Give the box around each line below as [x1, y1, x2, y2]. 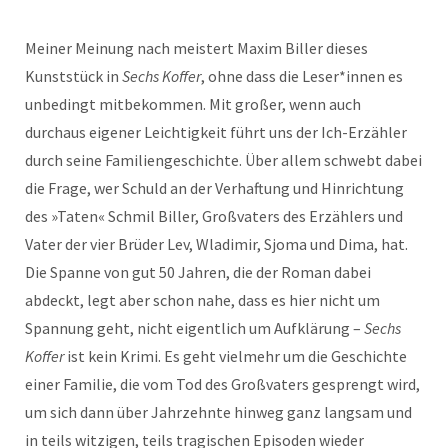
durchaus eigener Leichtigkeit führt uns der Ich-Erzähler [25, 122, 407, 143]
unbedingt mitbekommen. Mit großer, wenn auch [25, 94, 361, 115]
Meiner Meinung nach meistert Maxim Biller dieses [25, 38, 368, 59]
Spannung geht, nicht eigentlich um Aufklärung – [25, 318, 364, 339]
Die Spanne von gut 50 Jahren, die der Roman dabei [25, 262, 371, 283]
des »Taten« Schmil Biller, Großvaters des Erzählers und [25, 206, 403, 227]
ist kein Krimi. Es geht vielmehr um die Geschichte [64, 346, 407, 367]
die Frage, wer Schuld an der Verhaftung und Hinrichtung [25, 178, 404, 199]
